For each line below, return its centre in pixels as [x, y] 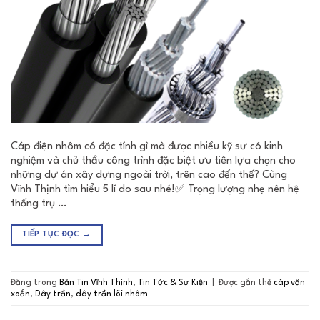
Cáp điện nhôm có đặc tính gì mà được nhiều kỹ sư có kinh [147, 147]
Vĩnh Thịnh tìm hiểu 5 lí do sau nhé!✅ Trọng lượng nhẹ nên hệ [155, 190]
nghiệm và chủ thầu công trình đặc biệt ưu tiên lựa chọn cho [153, 161]
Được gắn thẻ [246, 282]
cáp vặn [289, 282]
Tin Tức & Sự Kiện [173, 282]
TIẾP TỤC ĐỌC [52, 235]
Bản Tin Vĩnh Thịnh [96, 282]
